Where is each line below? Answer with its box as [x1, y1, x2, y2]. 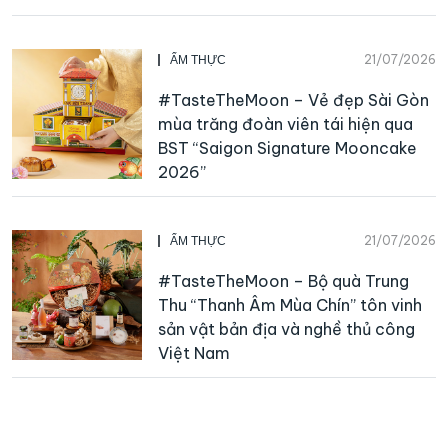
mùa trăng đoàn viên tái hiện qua [158, 113, 413, 134]
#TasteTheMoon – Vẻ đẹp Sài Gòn [158, 89, 429, 110]
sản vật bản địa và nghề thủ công [158, 318, 415, 339]
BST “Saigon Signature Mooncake [158, 137, 417, 158]
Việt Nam [158, 342, 230, 363]
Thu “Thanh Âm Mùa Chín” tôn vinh [158, 294, 422, 315]
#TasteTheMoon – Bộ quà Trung [158, 270, 409, 291]
